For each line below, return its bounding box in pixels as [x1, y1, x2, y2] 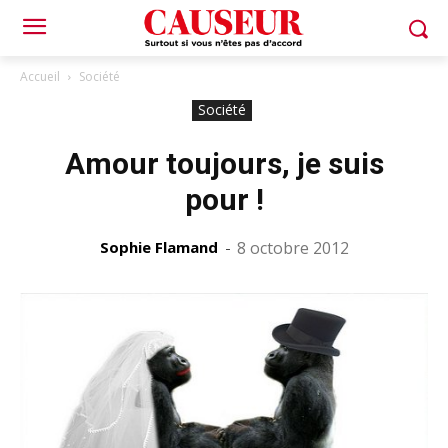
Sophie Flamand [99, 237, 218, 257]
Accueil [20, 68, 60, 85]
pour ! [184, 182, 264, 217]
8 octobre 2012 [236, 237, 349, 259]
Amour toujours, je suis [64, 146, 384, 181]
